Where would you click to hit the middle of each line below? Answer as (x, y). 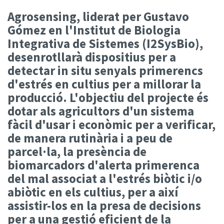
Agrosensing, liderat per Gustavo (98, 16)
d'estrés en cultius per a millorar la (104, 84)
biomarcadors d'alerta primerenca (103, 165)
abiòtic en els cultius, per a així (93, 192)
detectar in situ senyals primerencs (105, 70)
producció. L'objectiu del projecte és (108, 97)
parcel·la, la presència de (77, 151)
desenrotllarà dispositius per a (92, 57)
